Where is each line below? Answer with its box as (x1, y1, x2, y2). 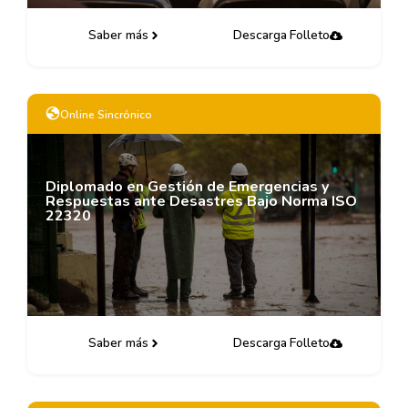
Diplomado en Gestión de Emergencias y (46, 177, 329, 197)
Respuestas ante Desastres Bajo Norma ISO (46, 191, 357, 211)
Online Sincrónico (60, 107, 152, 122)
